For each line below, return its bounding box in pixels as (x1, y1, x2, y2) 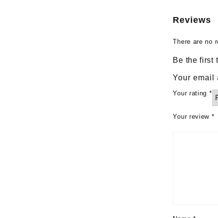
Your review (173, 112, 212, 120)
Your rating (173, 89, 209, 97)
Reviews (173, 15, 212, 25)
